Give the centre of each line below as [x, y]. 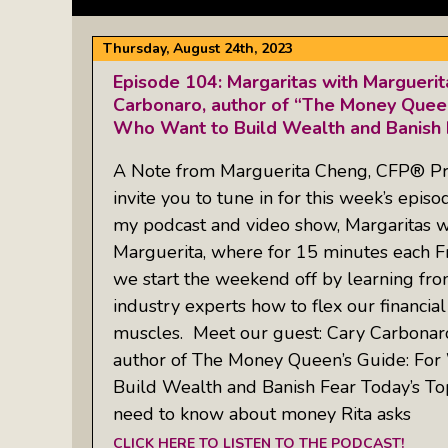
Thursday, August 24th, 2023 [198, 48]
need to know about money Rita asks [262, 413]
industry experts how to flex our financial [279, 305]
